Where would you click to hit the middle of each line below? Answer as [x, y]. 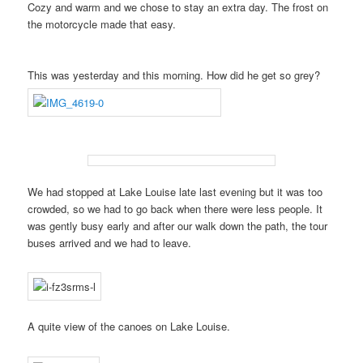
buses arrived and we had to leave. [110, 242]
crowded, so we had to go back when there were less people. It [175, 208]
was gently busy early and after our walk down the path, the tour [178, 225]
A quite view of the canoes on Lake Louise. [129, 327]
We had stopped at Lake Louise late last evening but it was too [175, 191]
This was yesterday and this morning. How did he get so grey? [174, 75]
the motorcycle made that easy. [102, 24]
